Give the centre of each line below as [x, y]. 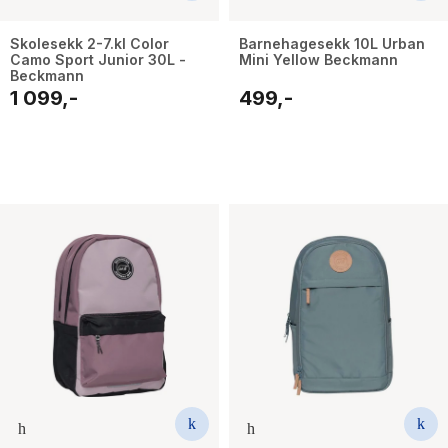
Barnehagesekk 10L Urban [332, 44]
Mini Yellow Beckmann [318, 60]
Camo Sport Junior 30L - [98, 60]
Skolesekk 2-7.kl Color [89, 44]
